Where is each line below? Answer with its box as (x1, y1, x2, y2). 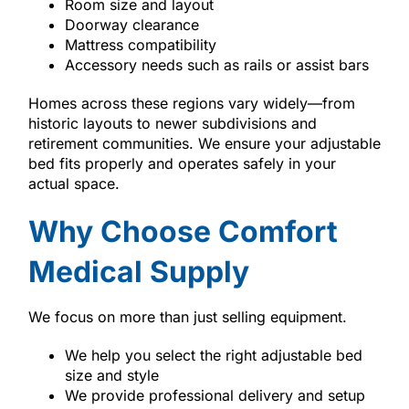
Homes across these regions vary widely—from (27, 93, 355, 112)
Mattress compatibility (64, 35, 216, 54)
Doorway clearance (64, 15, 199, 34)
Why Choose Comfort (27, 213, 338, 249)
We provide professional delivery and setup (64, 385, 365, 404)
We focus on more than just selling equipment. (27, 307, 347, 326)
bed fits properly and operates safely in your (27, 153, 336, 173)
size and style (64, 365, 159, 384)
